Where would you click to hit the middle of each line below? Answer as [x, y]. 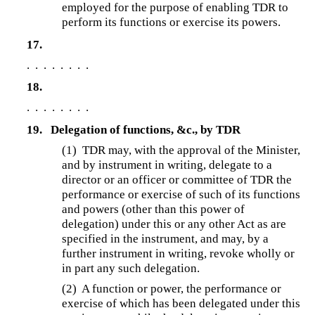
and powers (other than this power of [154, 210]
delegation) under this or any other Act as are [174, 224]
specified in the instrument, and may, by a [166, 239]
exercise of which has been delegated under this [181, 304]
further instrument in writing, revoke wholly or [179, 254]
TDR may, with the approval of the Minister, [192, 150]
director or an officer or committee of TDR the [177, 180]
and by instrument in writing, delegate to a [167, 165]
